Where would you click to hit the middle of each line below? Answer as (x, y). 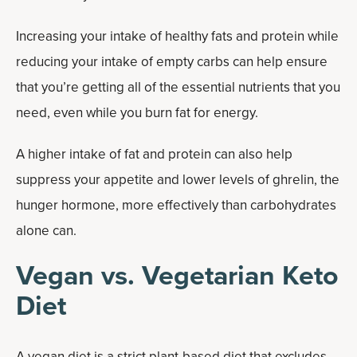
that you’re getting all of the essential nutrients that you (178, 87)
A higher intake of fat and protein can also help (154, 154)
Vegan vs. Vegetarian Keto (177, 275)
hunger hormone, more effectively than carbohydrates (176, 205)
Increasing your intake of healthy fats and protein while (177, 36)
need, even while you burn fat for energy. (137, 113)
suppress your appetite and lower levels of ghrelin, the (178, 180)
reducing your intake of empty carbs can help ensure (172, 62)
